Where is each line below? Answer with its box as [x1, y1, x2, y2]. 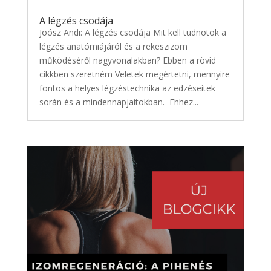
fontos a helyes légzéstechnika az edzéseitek [39, 82, 215, 94]
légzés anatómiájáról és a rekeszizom [39, 41, 188, 53]
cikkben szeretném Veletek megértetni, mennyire [39, 68, 230, 80]
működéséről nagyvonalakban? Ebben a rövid [39, 54, 216, 67]
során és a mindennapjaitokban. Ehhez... [39, 96, 198, 108]
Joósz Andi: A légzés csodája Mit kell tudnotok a [39, 27, 226, 39]
